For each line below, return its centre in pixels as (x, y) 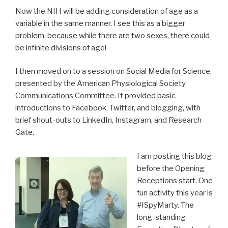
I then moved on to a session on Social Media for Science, (113, 72)
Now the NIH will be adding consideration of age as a (107, 11)
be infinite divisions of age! (61, 48)
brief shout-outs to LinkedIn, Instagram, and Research (108, 120)
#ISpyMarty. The (165, 205)
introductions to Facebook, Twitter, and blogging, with (108, 108)
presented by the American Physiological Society (101, 84)
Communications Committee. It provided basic (95, 96)
